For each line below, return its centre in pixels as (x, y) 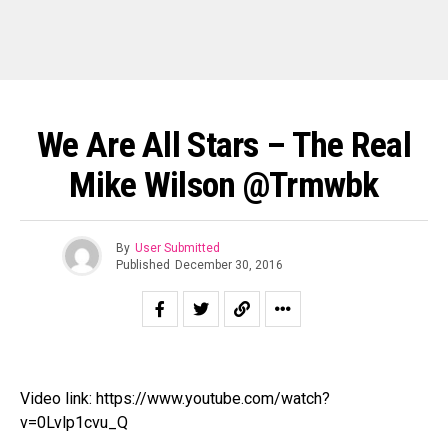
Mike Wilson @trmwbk (224, 185)
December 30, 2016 (228, 264)
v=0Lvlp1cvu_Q (74, 422)
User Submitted (177, 247)
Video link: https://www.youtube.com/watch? (175, 398)
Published (142, 264)
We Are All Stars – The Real (224, 145)
